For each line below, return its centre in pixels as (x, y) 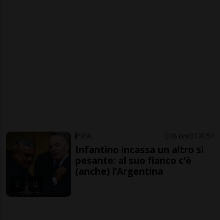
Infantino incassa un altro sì (140, 149)
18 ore (179, 136)
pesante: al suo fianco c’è (134, 160)
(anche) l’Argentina (119, 171)
